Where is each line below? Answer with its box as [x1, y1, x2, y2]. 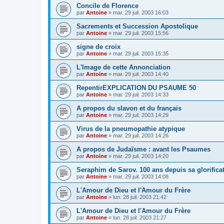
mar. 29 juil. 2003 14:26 [113, 132, 168, 138]
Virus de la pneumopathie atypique [76, 124, 185, 132]
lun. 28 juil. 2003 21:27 [113, 214, 166, 220]
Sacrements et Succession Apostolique [76, 22, 198, 30]
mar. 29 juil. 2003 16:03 [113, 9, 168, 15]
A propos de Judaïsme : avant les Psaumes [76, 145, 210, 153]
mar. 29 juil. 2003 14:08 [113, 173, 168, 179]
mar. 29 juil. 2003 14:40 [113, 70, 168, 77]
